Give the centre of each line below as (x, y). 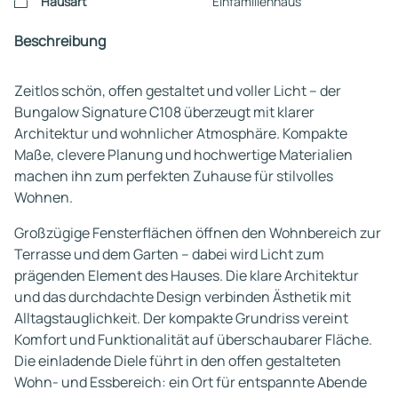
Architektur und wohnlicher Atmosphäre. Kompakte (181, 133)
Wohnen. (44, 197)
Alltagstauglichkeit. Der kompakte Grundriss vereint (181, 318)
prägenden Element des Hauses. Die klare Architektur (187, 275)
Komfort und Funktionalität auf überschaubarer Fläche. (193, 339)
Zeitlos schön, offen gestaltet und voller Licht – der (178, 91)
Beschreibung (60, 41)
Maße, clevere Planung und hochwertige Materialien (183, 155)
